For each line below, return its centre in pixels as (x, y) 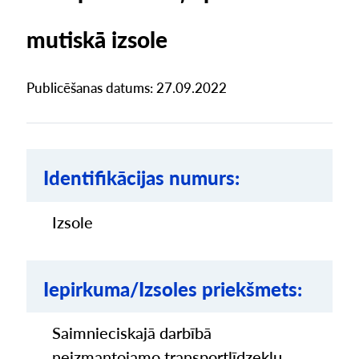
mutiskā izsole (97, 39)
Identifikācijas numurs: (142, 177)
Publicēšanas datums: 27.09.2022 (126, 88)
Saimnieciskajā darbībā (132, 333)
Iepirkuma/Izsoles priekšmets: (173, 288)
